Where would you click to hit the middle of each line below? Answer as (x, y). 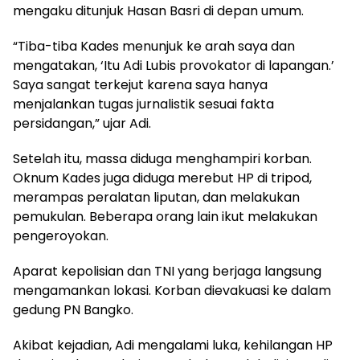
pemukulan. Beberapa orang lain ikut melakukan (165, 216)
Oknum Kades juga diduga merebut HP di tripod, (162, 178)
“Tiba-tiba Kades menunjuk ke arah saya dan (154, 46)
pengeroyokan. (61, 235)
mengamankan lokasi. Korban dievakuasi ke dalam (172, 290)
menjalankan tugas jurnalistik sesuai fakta (143, 104)
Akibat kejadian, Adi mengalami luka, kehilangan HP (173, 345)
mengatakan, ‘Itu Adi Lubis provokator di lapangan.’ (174, 65)
